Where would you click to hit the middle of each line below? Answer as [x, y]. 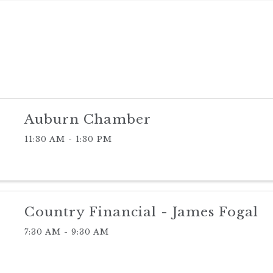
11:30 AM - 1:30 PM [68, 139]
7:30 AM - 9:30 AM [66, 232]
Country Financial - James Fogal [141, 212]
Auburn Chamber [87, 119]
